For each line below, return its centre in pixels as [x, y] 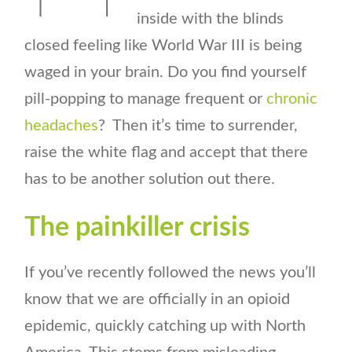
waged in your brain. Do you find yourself [166, 72]
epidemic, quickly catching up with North [165, 326]
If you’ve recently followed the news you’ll [170, 273]
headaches [62, 125]
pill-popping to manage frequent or [146, 99]
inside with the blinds [210, 18]
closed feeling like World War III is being [163, 45]
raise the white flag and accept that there [167, 152]
